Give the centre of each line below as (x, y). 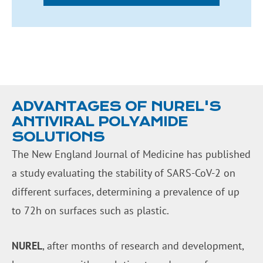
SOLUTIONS (58, 137)
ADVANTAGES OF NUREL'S (116, 106)
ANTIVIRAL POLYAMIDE (100, 122)
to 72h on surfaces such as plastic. (90, 210)
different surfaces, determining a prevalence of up (126, 191)
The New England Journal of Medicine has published (131, 154)
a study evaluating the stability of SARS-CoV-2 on (124, 173)
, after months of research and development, (143, 246)
